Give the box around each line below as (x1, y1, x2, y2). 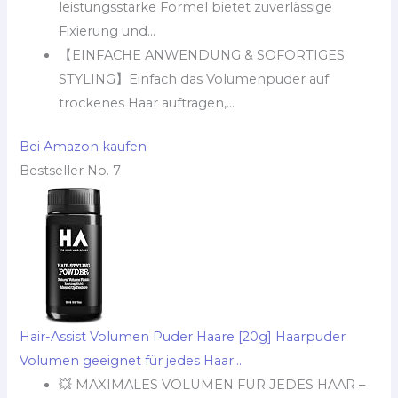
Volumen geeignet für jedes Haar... (20, 352, 243, 369)
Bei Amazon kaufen (20, 138, 147, 155)
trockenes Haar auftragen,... (59, 94, 235, 111)
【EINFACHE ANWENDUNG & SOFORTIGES (59, 46, 346, 63)
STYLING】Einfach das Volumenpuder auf (59, 70, 330, 87)
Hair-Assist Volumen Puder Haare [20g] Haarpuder (20, 328, 346, 345)
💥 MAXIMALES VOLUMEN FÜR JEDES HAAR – (59, 376, 366, 393)
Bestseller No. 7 (20, 162, 122, 179)
